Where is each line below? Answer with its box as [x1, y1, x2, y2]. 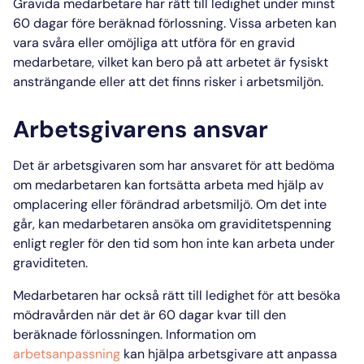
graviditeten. [13, 253, 88, 271]
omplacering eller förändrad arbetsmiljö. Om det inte [13, 195, 327, 213]
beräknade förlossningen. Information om [13, 325, 256, 343]
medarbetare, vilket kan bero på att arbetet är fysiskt [13, 53, 328, 71]
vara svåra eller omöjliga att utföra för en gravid [13, 33, 295, 51]
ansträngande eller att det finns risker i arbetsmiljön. [13, 72, 323, 90]
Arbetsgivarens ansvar [13, 113, 268, 145]
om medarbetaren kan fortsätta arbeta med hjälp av [13, 175, 323, 193]
